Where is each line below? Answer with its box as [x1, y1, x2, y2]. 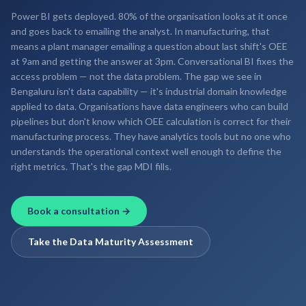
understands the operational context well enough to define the [11, 145, 281, 157]
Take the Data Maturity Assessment [28, 236, 193, 247]
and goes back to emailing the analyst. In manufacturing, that [11, 25, 270, 37]
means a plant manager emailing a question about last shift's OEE [11, 40, 288, 52]
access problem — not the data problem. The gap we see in [11, 70, 262, 82]
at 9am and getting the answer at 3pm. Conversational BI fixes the [11, 55, 294, 67]
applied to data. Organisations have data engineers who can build [11, 100, 288, 112]
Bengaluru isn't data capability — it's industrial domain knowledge [11, 85, 287, 97]
